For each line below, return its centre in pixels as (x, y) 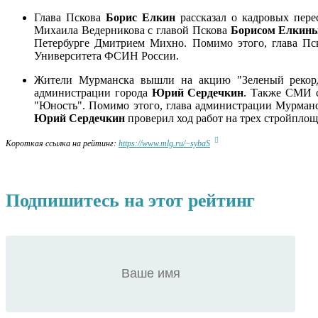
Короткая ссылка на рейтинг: (62, 143)
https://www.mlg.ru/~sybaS (164, 143)
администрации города (93, 92)
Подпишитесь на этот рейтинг (130, 200)
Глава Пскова (70, 17)
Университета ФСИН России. (108, 55)
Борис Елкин (140, 17)
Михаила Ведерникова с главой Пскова (132, 30)
